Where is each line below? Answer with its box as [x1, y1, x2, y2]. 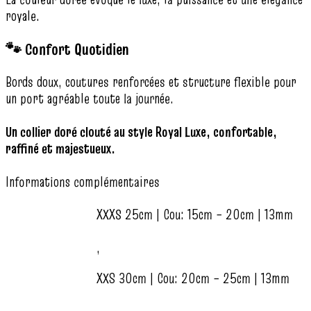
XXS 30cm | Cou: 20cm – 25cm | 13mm [96, 269, 289, 289]
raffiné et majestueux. [6, 139, 115, 159]
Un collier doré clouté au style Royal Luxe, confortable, [6, 122, 277, 142]
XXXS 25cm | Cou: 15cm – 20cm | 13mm [96, 205, 293, 225]
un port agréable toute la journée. [6, 89, 174, 109]
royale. [6, 6, 40, 26]
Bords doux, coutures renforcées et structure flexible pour [6, 72, 296, 92]
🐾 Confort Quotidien [6, 37, 129, 60]
